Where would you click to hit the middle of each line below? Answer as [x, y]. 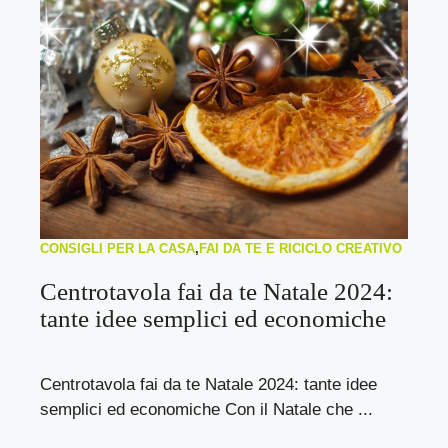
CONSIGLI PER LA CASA [117, 248]
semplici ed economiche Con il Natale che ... [206, 409]
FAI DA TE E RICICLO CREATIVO [300, 248]
